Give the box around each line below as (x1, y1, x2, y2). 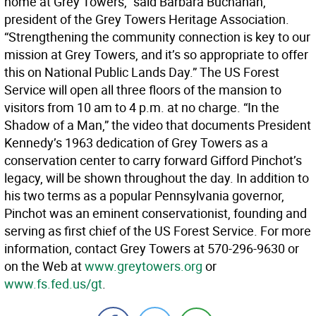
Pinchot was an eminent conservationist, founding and (4, 205, 307, 222)
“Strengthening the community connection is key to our (4, 28, 310, 46)
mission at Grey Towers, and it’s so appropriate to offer (4, 46, 308, 63)
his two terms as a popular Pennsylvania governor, (4, 187, 284, 205)
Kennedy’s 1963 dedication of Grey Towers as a (4, 134, 268, 152)
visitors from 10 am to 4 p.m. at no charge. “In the (4, 99, 279, 116)
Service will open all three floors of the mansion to (4, 81, 281, 99)
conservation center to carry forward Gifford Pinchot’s (4, 152, 302, 169)
